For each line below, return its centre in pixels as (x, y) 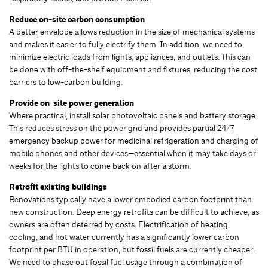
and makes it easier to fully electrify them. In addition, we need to (126, 44)
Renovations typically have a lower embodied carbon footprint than (130, 199)
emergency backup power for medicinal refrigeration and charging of (134, 140)
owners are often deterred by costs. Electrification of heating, (119, 224)
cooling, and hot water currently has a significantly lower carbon (124, 237)
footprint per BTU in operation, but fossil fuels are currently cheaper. (132, 249)
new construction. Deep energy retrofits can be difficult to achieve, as (134, 211)
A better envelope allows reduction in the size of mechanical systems (132, 31)
